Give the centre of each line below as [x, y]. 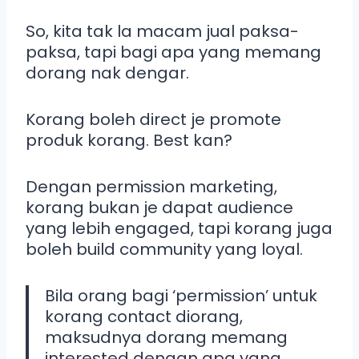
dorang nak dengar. [107, 73]
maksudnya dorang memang [166, 337]
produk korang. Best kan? [129, 140]
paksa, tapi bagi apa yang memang [173, 52]
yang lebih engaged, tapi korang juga [179, 228]
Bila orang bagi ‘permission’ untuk [181, 295]
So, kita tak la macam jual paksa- [162, 31]
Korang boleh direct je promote [153, 119]
